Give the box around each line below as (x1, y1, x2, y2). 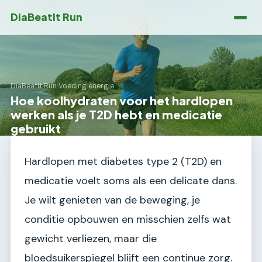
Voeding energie (58, 81, 114, 91)
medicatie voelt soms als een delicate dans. (25, 174, 237, 188)
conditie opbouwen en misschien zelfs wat (25, 212, 231, 226)
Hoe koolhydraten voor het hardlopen (11, 93, 233, 108)
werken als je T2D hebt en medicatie (11, 107, 222, 122)
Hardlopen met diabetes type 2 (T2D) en (25, 154, 222, 168)
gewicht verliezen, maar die (25, 232, 157, 246)
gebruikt (11, 121, 61, 136)
